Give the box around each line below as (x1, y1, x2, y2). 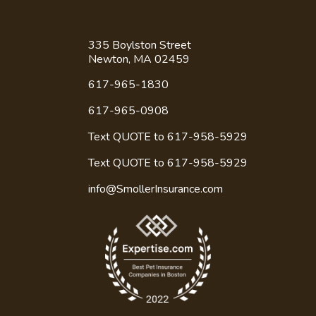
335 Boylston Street (88, 104, 191, 121)
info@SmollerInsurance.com (88, 248, 223, 265)
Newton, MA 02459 (88, 119, 190, 135)
